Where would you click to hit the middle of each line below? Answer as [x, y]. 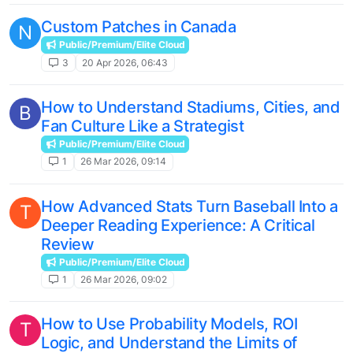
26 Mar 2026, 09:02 [124, 280]
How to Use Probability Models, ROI [169, 324]
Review [68, 244]
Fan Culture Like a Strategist [143, 126]
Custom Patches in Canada [139, 27]
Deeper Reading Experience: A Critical [178, 225]
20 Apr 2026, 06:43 [125, 62]
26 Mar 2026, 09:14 [124, 162]
